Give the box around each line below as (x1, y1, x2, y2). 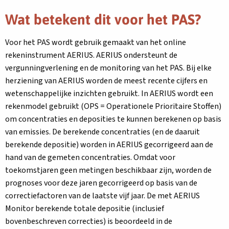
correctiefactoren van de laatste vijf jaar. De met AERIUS (5, 190, 200, 201)
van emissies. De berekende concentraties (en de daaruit (5, 126, 200, 138)
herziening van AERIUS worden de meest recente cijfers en (5, 75, 208, 86)
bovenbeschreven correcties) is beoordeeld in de (5, 215, 172, 227)
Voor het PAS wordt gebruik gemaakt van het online (5, 36, 186, 48)
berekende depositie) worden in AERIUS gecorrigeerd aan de (5, 139, 213, 150)
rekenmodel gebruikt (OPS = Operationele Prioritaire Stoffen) (5, 100, 221, 112)
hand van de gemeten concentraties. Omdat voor (5, 151, 175, 163)
